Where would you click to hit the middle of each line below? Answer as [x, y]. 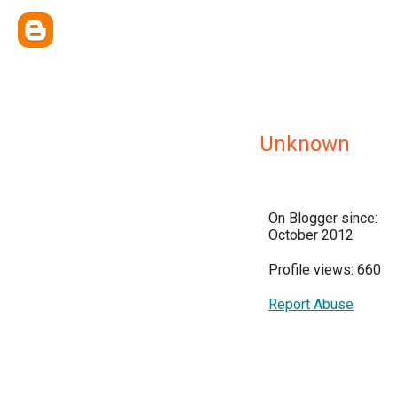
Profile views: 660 [325, 270]
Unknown [305, 144]
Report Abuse [311, 304]
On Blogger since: [323, 218]
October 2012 [311, 235]
